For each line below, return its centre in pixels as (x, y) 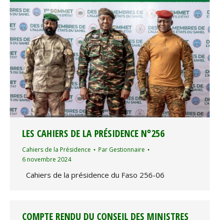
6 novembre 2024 (47, 159)
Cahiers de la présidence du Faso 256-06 (95, 175)
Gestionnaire (127, 149)
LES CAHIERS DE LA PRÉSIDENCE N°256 (93, 133)
